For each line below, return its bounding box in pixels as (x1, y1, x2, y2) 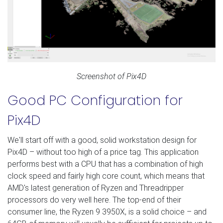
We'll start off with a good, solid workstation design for (7, 135, 197, 145)
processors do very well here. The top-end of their (7, 195, 181, 205)
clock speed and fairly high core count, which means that (7, 171, 205, 181)
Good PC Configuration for (7, 91, 183, 110)
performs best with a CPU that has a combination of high (7, 159, 203, 169)
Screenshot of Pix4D (77, 71, 146, 81)
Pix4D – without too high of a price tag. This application (7, 147, 199, 157)
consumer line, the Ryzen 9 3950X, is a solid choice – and (7, 207, 207, 217)
